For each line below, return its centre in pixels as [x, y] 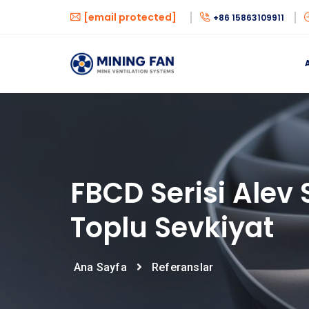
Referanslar [183, 267]
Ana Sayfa [100, 267]
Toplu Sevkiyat [172, 228]
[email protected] [130, 17]
